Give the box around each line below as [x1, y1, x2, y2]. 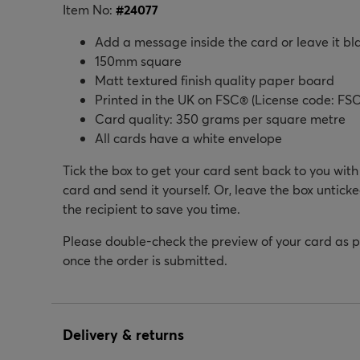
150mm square [95, 51, 182, 69]
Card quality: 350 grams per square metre [95, 109, 346, 127]
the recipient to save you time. [63, 199, 240, 217]
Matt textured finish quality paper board [95, 71, 334, 88]
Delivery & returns [63, 324, 184, 344]
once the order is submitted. [63, 251, 227, 268]
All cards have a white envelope [95, 129, 282, 146]
